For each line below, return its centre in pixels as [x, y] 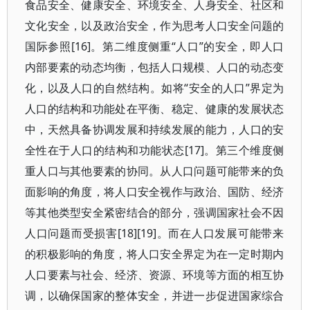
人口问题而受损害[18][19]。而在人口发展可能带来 [155, 233]
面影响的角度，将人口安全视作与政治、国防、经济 [155, 191]
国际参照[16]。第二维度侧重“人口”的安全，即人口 [155, 46]
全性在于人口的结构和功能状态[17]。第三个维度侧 [155, 150]
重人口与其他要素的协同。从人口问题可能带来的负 [155, 171]
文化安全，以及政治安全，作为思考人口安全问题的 [155, 25]
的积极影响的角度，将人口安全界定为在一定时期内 [155, 254]
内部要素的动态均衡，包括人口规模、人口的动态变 [155, 67]
